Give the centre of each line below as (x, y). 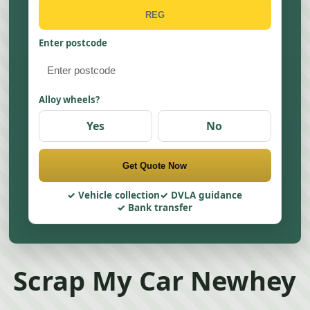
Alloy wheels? (70, 100)
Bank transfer (161, 208)
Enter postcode (73, 43)
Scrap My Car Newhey (155, 280)
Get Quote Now (155, 165)
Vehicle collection (119, 195)
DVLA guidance (207, 195)
